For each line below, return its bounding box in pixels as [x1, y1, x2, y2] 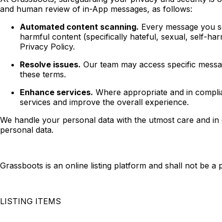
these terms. [20, 69, 66, 80]
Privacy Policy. [20, 42, 75, 52]
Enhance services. [20, 87, 93, 98]
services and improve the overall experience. [20, 97, 189, 108]
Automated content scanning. [20, 22, 139, 32]
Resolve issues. [20, 59, 81, 70]
